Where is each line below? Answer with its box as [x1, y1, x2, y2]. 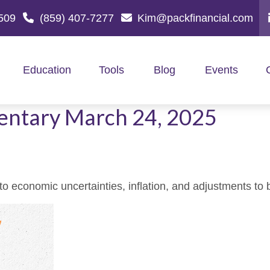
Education [22, 64, 71, 77]
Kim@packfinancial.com [137, 11, 253, 24]
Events [204, 64, 238, 77]
